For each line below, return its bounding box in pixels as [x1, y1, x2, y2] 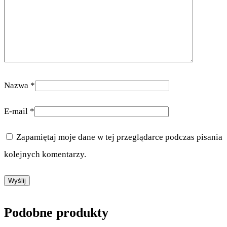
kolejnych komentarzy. [4, 149, 86, 159]
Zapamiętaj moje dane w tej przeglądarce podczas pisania [16, 132, 222, 142]
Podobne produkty [4, 205, 108, 220]
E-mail [4, 106, 30, 116]
